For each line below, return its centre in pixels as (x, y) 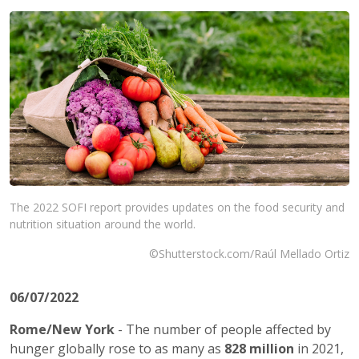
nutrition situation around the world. (103, 224)
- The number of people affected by (223, 329)
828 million (259, 349)
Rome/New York (62, 329)
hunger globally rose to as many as (117, 349)
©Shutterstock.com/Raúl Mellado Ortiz (249, 254)
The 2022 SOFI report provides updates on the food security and (177, 207)
